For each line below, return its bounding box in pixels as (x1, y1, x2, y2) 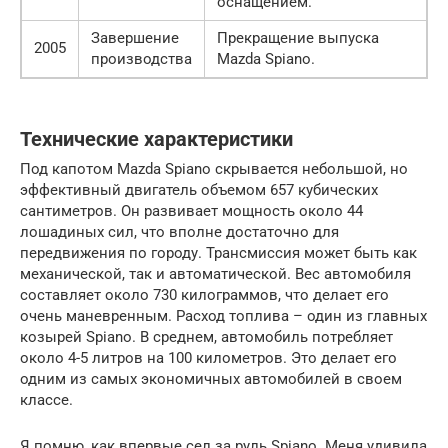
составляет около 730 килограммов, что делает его (20, 286, 389, 305)
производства (91, 50, 192, 69)
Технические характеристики (20, 127, 293, 151)
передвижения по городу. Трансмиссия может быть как (20, 244, 417, 263)
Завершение (91, 29, 179, 48)
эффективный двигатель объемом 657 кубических (20, 181, 378, 200)
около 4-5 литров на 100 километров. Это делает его (20, 349, 397, 368)
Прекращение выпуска (217, 29, 379, 48)
